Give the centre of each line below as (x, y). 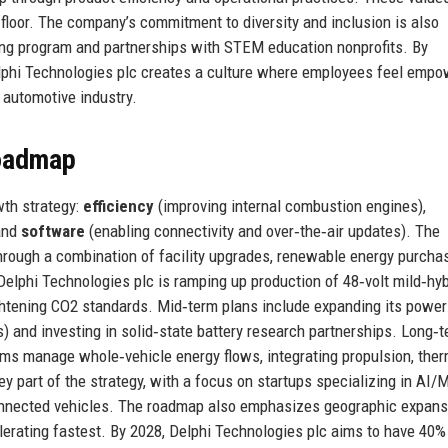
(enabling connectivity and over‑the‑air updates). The (262, 230)
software (53, 230)
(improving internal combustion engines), (290, 205)
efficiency (118, 205)
